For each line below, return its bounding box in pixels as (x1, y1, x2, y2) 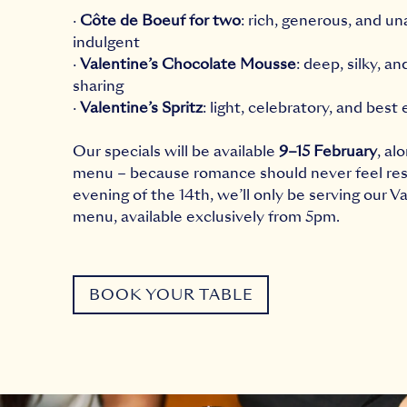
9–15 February (279, 141, 377, 162)
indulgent (73, 32, 140, 53)
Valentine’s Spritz (80, 97, 203, 118)
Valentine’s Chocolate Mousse (80, 54, 296, 74)
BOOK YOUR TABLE (88, 283, 253, 305)
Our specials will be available (73, 141, 279, 162)
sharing (73, 75, 124, 96)
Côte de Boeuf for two (80, 10, 241, 31)
